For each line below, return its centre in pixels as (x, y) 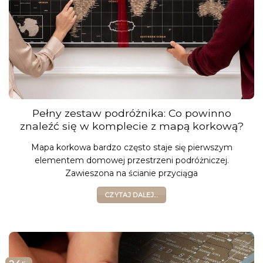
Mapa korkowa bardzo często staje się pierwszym (131, 147)
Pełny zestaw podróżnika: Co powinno (131, 113)
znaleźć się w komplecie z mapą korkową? (131, 126)
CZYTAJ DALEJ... (131, 195)
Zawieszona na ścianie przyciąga (131, 173)
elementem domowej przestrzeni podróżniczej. (131, 160)
